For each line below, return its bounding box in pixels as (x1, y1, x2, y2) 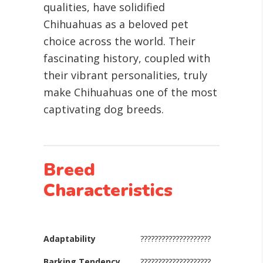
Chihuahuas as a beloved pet (43, 17, 188, 31)
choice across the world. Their (43, 34, 195, 48)
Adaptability (43, 233, 96, 244)
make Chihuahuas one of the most (43, 85, 217, 99)
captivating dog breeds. (43, 102, 164, 116)
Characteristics (43, 178, 173, 203)
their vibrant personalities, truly (43, 68, 207, 82)
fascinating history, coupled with (43, 51, 210, 65)
